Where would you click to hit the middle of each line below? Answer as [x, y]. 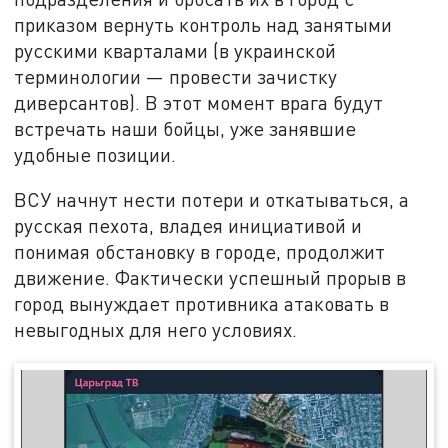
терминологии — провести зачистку [176, 76]
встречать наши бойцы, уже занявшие [185, 128]
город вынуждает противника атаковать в [202, 304]
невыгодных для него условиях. [156, 330]
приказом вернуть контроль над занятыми [203, 24]
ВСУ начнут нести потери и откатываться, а [212, 200]
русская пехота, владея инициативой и [188, 226]
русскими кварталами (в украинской [175, 50]
